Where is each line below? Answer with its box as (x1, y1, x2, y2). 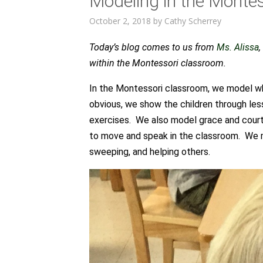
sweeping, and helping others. (89, 146, 210, 157)
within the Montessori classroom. (89, 58, 228, 69)
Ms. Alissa (217, 42, 259, 53)
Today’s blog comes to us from (89, 42, 217, 53)
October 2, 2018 (89, 15, 151, 26)
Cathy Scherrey (164, 15, 221, 26)
